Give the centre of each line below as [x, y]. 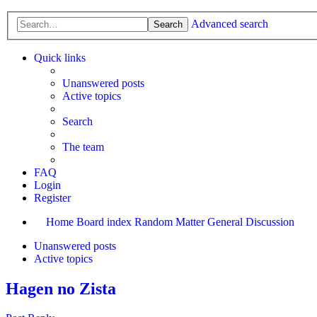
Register [52, 197]
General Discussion [251, 221]
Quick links [60, 57]
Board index [104, 221]
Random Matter [169, 221]
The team [83, 146]
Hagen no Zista [61, 288]
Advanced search [230, 23]
